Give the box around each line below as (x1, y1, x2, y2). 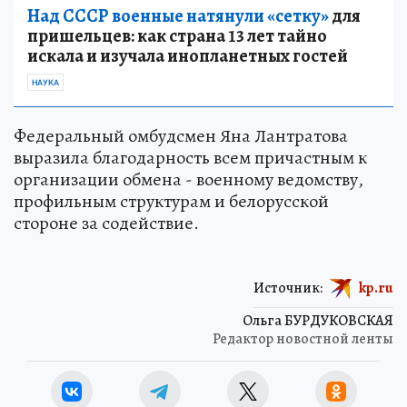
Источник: (253, 277, 323, 298)
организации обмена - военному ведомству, (14, 166, 363, 192)
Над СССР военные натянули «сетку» (27, 3, 329, 28)
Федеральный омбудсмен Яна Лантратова (14, 123, 348, 148)
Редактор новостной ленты (213, 328, 393, 349)
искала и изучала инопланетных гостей (27, 43, 348, 68)
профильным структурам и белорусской (14, 188, 329, 213)
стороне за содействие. (14, 210, 199, 235)
